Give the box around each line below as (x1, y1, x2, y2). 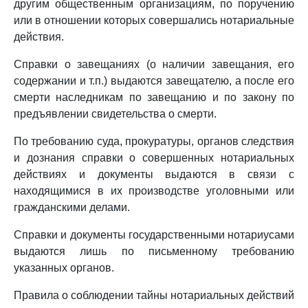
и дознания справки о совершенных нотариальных (14, 152, 294, 164)
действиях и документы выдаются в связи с (14, 168, 294, 180)
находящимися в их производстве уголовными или (14, 185, 294, 197)
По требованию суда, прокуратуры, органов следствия (14, 135, 294, 147)
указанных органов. (14, 262, 114, 274)
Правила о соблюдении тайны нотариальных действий (14, 289, 294, 301)
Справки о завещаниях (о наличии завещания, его (14, 58, 294, 70)
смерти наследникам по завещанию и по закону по (14, 91, 294, 103)
